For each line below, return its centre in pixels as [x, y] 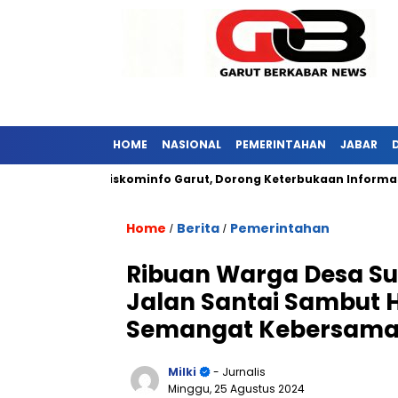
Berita [198, 228]
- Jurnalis [238, 372]
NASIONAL [191, 144]
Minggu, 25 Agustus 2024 [236, 389]
